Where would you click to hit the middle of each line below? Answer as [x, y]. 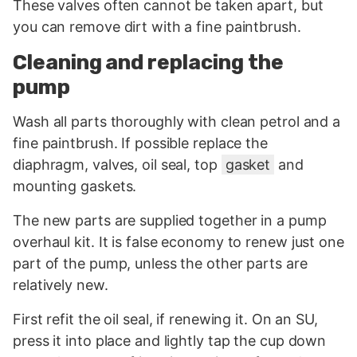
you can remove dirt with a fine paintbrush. [157, 27]
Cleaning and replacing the [148, 63]
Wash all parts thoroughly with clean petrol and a [177, 121]
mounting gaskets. [75, 186]
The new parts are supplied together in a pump [170, 220]
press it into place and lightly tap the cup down [170, 340]
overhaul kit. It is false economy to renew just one [178, 241]
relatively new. [61, 284]
